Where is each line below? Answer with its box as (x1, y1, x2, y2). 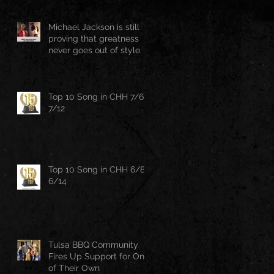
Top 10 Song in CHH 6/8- (48, 164, 149, 174)
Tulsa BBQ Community (48, 239, 138, 250)
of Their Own (48, 262, 100, 273)
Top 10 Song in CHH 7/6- (48, 91, 147, 102)
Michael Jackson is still (48, 21, 139, 32)
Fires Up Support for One (48, 251, 149, 261)
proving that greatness (48, 33, 139, 43)
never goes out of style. (48, 45, 142, 55)
